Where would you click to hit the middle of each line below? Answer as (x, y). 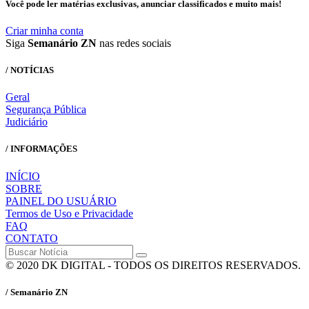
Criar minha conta (44, 30)
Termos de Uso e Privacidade (69, 213)
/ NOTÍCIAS (30, 70)
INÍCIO (23, 176)
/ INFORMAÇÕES (41, 149)
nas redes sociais (134, 43)
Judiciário (27, 122)
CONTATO (32, 238)
